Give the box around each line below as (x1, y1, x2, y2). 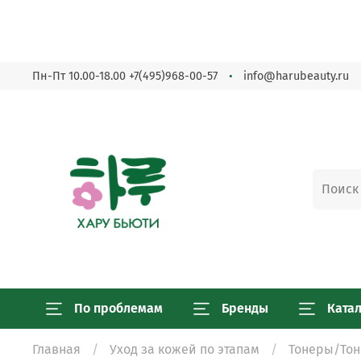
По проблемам (74, 301, 163, 317)
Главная (32, 341, 81, 357)
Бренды (222, 301, 268, 317)
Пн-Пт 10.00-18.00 (32, 68, 129, 83)
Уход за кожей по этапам (110, 341, 259, 357)
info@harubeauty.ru (243, 68, 349, 83)
